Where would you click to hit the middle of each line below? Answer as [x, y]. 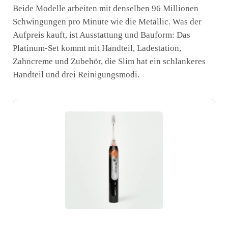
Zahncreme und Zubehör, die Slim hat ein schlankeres [109, 61]
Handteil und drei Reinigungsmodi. [76, 74]
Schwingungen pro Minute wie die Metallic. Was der [107, 21]
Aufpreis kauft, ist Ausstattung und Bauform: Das [102, 35]
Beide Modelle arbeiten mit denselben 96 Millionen [106, 8]
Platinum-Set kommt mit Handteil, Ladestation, [97, 48]
